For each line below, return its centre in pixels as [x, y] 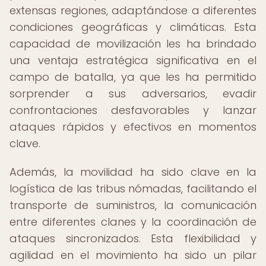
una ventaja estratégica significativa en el [133, 60]
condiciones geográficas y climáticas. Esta [133, 27]
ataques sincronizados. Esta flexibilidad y [133, 238]
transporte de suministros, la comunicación [133, 205]
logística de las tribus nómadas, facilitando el [133, 189]
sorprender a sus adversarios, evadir [133, 94]
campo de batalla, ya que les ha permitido [133, 77]
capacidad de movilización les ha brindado [133, 44]
